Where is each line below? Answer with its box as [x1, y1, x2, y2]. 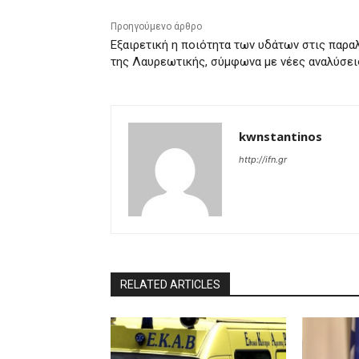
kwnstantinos [239, 128, 322, 145]
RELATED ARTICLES [120, 278, 220, 292]
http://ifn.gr [239, 154, 287, 166]
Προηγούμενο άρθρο [111, 21, 202, 33]
